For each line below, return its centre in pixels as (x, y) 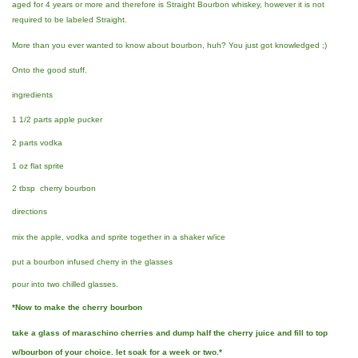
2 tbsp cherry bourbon (54, 189)
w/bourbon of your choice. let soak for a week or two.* (117, 352)
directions (30, 212)
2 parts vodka (37, 142)
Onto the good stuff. (50, 70)
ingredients (32, 95)
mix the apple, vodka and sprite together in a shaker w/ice (119, 237)
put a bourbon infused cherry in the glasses (92, 261)
